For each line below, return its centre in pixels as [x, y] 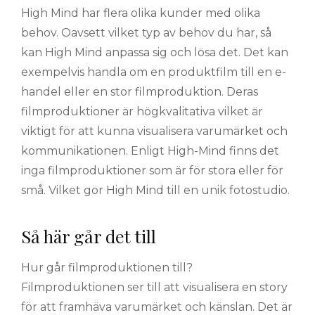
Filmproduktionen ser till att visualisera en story [154, 288]
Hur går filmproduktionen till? [107, 268]
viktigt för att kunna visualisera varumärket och [154, 131]
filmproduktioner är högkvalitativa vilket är [142, 111]
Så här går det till [89, 236]
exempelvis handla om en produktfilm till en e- [154, 72]
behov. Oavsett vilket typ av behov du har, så [146, 32]
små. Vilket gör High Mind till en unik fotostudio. [155, 190]
